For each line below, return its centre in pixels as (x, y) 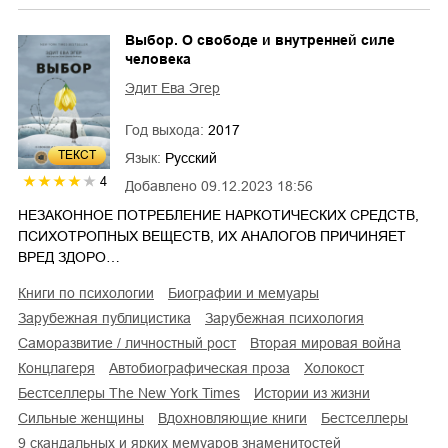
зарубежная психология (288, 318)
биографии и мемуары (248, 293)
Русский (191, 158)
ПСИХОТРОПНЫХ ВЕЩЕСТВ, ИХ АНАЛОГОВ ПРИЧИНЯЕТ (212, 236)
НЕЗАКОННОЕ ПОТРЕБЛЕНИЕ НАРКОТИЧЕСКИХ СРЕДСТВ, (218, 215)
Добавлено (161, 186)
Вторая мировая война (330, 343)
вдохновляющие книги (237, 418)
